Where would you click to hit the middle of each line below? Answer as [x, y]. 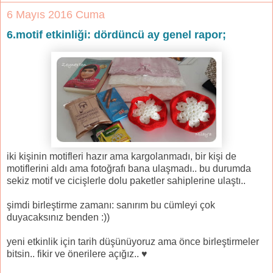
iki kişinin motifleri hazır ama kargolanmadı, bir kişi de [122, 157]
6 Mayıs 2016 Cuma [56, 15]
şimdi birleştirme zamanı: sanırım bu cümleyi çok [111, 205]
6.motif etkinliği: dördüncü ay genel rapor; [116, 35]
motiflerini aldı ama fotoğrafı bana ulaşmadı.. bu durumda [129, 169]
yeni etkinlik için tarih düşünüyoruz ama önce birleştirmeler [133, 242]
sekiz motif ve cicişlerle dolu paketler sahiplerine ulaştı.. [126, 181]
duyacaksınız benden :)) [58, 218]
